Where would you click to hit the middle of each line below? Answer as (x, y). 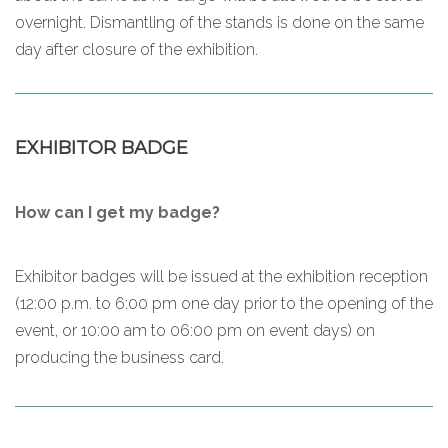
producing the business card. (119, 357)
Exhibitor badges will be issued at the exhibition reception (221, 276)
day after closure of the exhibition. (136, 49)
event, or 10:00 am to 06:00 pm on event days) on (195, 330)
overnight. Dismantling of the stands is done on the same (219, 22)
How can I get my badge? (117, 212)
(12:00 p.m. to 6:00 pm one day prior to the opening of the (224, 303)
